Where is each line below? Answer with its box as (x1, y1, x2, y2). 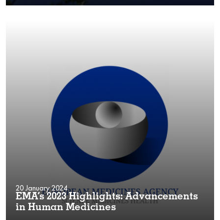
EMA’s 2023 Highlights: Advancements (16, 192, 198, 202)
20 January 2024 (16, 183, 67, 192)
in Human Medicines (16, 203, 116, 213)
